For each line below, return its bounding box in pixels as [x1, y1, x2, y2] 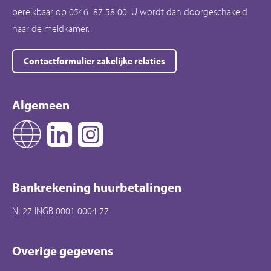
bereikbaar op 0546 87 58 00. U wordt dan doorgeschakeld [12, 5, 247, 18]
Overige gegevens [12, 242, 113, 258]
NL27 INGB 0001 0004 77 [12, 204, 109, 217]
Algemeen [12, 96, 70, 113]
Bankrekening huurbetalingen [12, 178, 181, 195]
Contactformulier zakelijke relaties [28, 54, 165, 67]
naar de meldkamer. [12, 22, 90, 34]
